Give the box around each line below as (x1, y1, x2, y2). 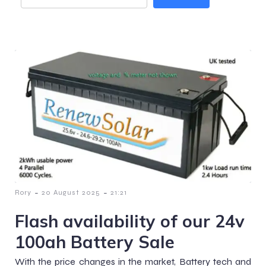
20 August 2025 (42, 188, 100, 197)
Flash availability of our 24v (15, 210, 245, 232)
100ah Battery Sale (15, 230, 175, 252)
